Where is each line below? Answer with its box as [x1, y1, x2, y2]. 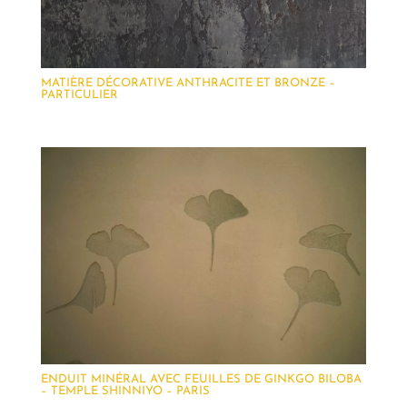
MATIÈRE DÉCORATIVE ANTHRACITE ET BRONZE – [40, 76, 335, 89]
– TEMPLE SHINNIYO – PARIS [40, 385, 210, 398]
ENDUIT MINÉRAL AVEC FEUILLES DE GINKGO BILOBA [40, 373, 362, 386]
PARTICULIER [40, 88, 118, 101]
